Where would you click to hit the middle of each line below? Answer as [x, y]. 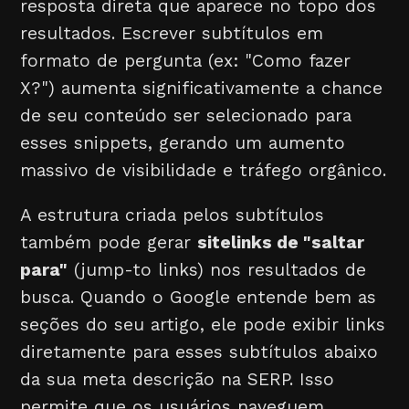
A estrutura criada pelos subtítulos [173, 215]
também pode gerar [109, 243]
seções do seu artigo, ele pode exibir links [203, 325]
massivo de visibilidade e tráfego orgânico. [204, 171]
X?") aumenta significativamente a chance [202, 89]
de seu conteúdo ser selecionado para [186, 116]
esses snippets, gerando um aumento [183, 143]
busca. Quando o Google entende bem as [199, 298]
